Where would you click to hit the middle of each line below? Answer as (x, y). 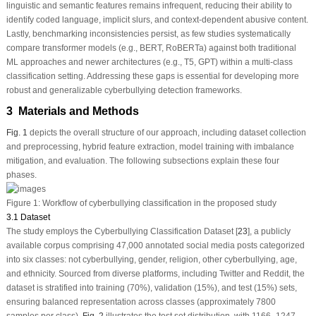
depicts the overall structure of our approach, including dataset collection (166, 132)
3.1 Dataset (28, 218)
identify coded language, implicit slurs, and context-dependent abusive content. (157, 19)
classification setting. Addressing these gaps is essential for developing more (152, 76)
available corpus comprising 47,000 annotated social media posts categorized (155, 246)
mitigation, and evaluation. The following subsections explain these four (142, 160)
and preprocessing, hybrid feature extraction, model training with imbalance (150, 146)
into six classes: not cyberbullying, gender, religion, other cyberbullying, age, (151, 260)
